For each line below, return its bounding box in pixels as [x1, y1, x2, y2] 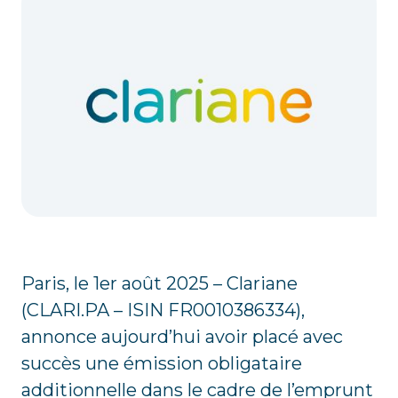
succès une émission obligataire [21, 352, 302, 374]
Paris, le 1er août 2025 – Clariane [21, 272, 298, 294]
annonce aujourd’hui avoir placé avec [21, 325, 343, 347]
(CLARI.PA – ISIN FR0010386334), [21, 298, 305, 321]
